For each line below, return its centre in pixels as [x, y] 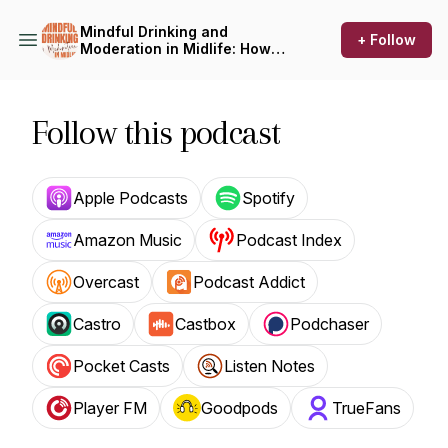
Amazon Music [127, 240]
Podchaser [329, 324]
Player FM [110, 408]
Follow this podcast [156, 132]
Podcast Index [289, 240]
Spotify [268, 198]
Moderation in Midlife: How [175, 48]
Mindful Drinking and [154, 31]
